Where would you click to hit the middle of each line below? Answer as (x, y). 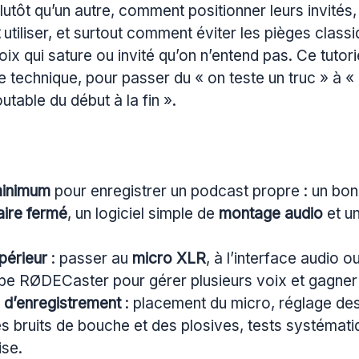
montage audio (271, 214)
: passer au (90, 259)
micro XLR (169, 259)
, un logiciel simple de (143, 214)
